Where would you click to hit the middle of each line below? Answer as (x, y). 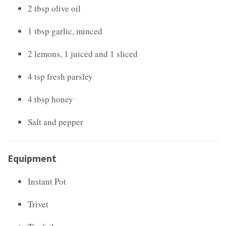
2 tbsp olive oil (54, 8)
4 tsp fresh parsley (60, 76)
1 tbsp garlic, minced (65, 31)
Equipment (32, 158)
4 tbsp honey (50, 99)
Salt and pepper (55, 122)
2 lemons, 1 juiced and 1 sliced (83, 53)
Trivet (38, 204)
